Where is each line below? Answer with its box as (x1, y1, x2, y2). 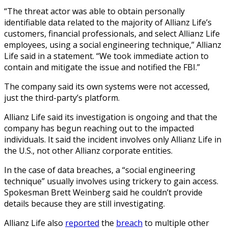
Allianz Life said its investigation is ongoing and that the (4, 111, 217, 123)
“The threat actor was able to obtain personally (4, 5, 185, 17)
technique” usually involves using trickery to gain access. (4, 175, 218, 187)
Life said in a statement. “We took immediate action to (4, 50, 209, 62)
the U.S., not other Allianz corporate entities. (4, 145, 173, 156)
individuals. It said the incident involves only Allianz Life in (4, 133, 221, 145)
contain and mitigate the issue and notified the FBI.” (4, 61, 200, 73)
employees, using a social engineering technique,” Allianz (4, 39, 221, 50)
